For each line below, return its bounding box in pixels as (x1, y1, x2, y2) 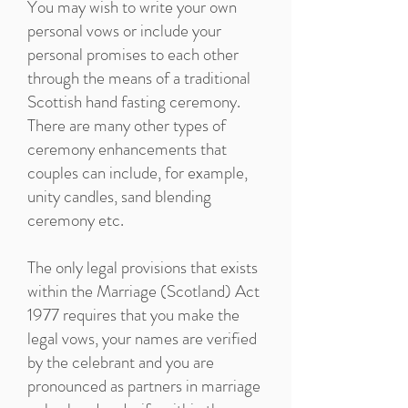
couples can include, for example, (27, 160, 248, 185)
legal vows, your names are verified (27, 326, 257, 351)
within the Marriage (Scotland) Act (27, 279, 260, 303)
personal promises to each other (27, 42, 239, 66)
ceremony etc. (27, 208, 124, 232)
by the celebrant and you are (27, 350, 214, 374)
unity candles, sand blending (27, 184, 211, 209)
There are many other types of (27, 113, 226, 138)
